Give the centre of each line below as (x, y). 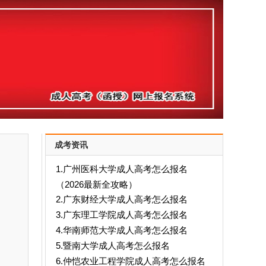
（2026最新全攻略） (96, 184)
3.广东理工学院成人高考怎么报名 (121, 215)
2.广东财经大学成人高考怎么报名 (121, 199)
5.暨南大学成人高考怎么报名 (113, 246)
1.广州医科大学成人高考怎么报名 (121, 169)
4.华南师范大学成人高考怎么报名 (121, 230)
